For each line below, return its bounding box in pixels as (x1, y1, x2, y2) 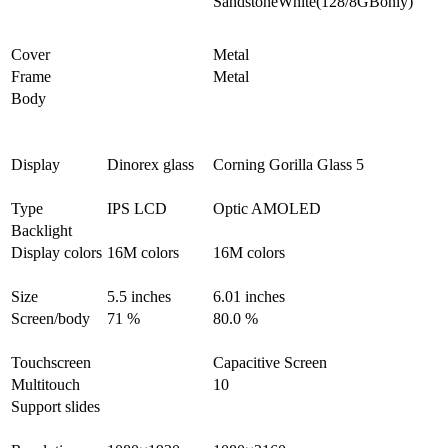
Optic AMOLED (213, 200, 321, 218)
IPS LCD (107, 200, 167, 218)
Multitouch (11, 376, 80, 394)
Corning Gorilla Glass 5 (213, 156, 364, 174)
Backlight (11, 222, 72, 240)
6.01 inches (213, 288, 285, 306)
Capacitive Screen (213, 354, 327, 372)
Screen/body (11, 310, 90, 328)
